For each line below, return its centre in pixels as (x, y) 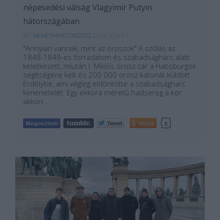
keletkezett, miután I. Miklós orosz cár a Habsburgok (110, 66)
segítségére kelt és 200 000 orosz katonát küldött (107, 75)
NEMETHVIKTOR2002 (63, 36)
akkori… (36, 101)
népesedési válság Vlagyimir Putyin (88, 7)
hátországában (51, 21)
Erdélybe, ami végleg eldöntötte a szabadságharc (104, 83)
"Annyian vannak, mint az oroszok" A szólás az (99, 48)
